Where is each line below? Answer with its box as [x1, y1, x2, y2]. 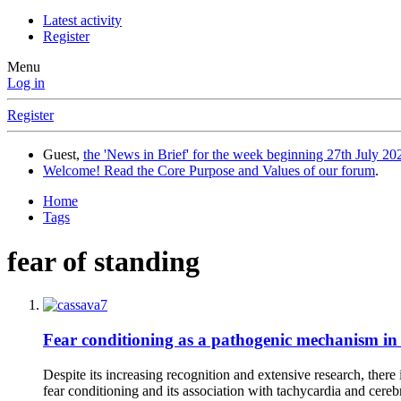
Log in [7, 75, 45, 91]
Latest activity [43, 13, 122, 29]
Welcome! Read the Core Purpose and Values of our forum [43, 163, 375, 179]
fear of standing [7, 244, 200, 277]
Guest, [43, 147, 83, 163]
